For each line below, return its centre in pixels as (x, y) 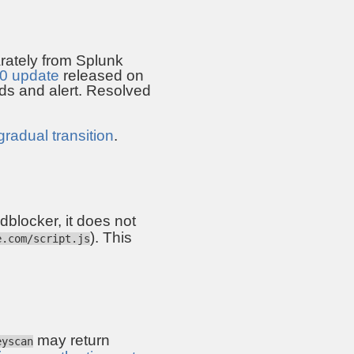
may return (72, 340)
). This (111, 238)
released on (102, 75)
